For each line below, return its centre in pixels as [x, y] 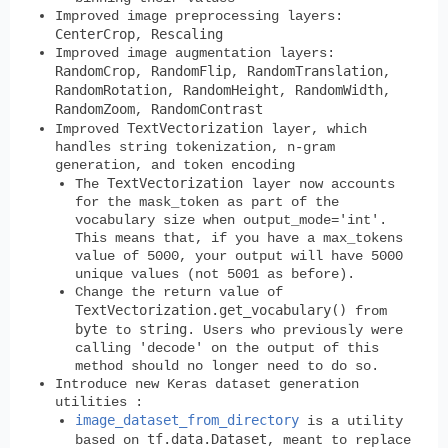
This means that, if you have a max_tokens [239, 237]
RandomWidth [339, 89]
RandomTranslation [315, 70]
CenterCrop [95, 33]
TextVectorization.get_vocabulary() [211, 309]
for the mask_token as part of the [207, 201]
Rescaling [187, 33]
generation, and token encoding [175, 164]
